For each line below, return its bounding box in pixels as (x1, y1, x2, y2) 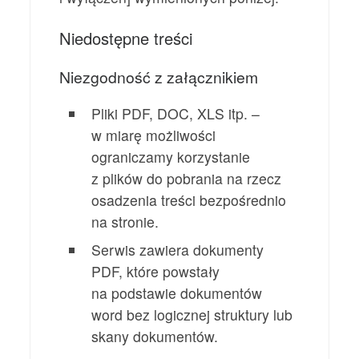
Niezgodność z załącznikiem (59, 66, 259, 89)
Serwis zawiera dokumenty (91, 240, 264, 260)
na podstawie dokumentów (91, 283, 263, 304)
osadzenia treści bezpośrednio (91, 190, 287, 211)
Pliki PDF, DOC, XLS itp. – (91, 103, 260, 124)
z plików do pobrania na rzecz (91, 168, 282, 189)
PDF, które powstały (91, 261, 220, 282)
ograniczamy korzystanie (91, 147, 251, 167)
